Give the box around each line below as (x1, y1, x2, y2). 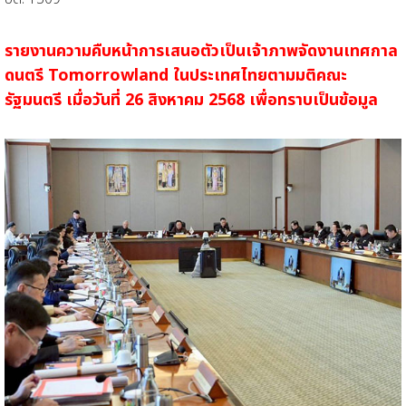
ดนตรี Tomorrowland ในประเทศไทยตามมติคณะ (5, 63, 347, 88)
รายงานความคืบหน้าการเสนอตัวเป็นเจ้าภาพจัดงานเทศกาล (5, 38, 398, 63)
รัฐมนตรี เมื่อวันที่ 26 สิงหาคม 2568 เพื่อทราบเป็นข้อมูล (5, 87, 378, 112)
